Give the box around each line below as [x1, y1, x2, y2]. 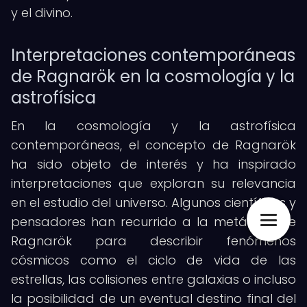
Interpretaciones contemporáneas [11, 44, 295, 66]
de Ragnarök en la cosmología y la [11, 65, 295, 88]
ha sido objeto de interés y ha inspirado [11, 156, 296, 173]
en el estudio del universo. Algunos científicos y [11, 194, 296, 211]
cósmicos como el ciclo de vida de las [11, 251, 296, 269]
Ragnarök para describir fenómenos [11, 232, 296, 249]
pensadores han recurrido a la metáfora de [11, 213, 296, 230]
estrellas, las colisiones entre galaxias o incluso [11, 271, 296, 288]
